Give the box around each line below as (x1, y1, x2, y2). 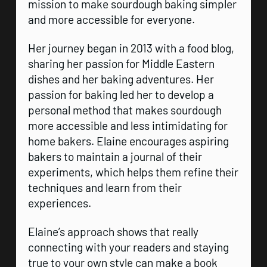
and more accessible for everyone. (27, 12, 195, 26)
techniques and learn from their (27, 180, 182, 194)
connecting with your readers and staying (27, 240, 229, 254)
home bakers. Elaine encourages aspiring (27, 133, 229, 148)
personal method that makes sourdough (27, 103, 222, 117)
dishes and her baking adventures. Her (27, 72, 214, 86)
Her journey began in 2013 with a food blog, (27, 41, 234, 55)
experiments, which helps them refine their (27, 164, 238, 179)
